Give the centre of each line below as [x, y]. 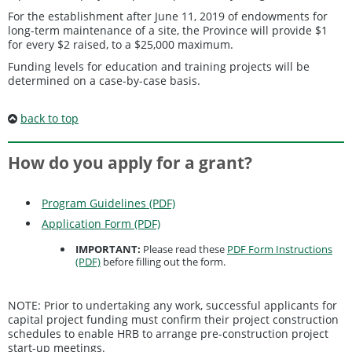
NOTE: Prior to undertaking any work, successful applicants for [172, 305]
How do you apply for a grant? [130, 163]
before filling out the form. [163, 261]
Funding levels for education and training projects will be [159, 66]
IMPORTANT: [108, 249]
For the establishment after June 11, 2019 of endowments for [168, 16]
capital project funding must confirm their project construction [173, 319]
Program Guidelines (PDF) [108, 203]
